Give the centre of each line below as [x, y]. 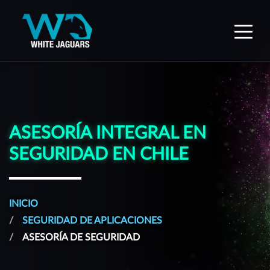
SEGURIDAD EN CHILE [99, 154]
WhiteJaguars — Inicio [169, 23]
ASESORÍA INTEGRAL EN [108, 133]
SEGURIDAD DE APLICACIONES [92, 221]
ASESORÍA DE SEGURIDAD [81, 237]
